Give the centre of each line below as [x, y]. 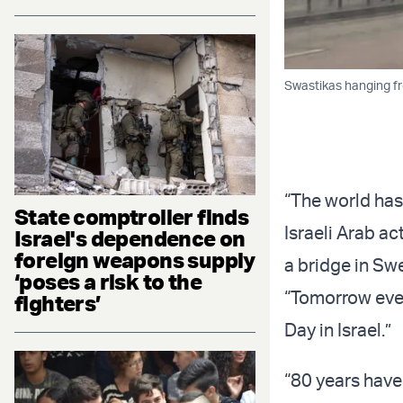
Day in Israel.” [338, 330]
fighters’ [58, 303]
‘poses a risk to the [108, 281]
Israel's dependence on [130, 238]
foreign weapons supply [135, 260]
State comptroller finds [132, 216]
